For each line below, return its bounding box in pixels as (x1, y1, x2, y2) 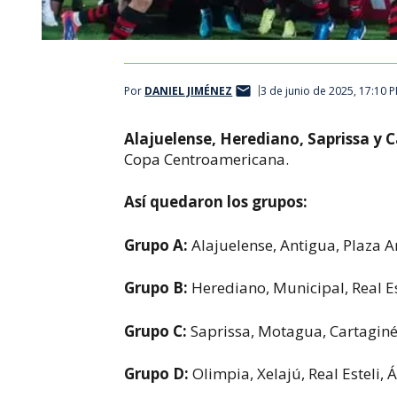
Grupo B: (124, 277, 192, 298)
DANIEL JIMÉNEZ (144, 83, 233, 98)
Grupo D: (124, 363, 193, 384)
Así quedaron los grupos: (124, 191, 308, 212)
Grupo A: (124, 234, 192, 255)
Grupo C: (124, 320, 191, 341)
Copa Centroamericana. (124, 148, 290, 169)
